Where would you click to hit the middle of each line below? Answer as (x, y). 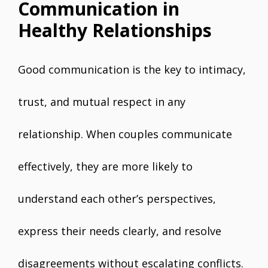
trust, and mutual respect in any (102, 102)
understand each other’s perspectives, (117, 199)
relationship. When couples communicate (125, 134)
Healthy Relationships (115, 30)
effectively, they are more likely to (105, 166)
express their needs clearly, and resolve (120, 231)
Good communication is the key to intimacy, (132, 69)
